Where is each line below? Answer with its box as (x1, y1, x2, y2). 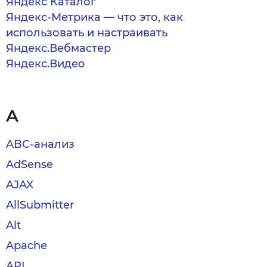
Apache (6, 239, 47, 252)
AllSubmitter (6, 198, 74, 212)
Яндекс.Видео (6, 57, 85, 70)
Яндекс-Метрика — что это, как (6, 11, 183, 24)
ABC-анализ (6, 138, 74, 151)
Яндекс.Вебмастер (6, 42, 111, 55)
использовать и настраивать (6, 26, 167, 39)
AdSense (6, 158, 53, 171)
